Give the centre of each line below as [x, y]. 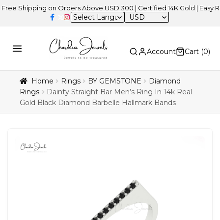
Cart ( [194, 52]
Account [161, 52]
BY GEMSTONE [114, 81]
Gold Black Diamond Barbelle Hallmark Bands [98, 103]
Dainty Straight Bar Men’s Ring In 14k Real [120, 92]
